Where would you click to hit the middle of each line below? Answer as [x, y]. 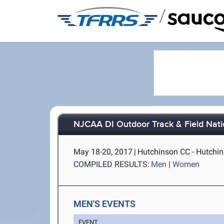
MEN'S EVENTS [105, 204]
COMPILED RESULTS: [112, 164]
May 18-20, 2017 [103, 152]
